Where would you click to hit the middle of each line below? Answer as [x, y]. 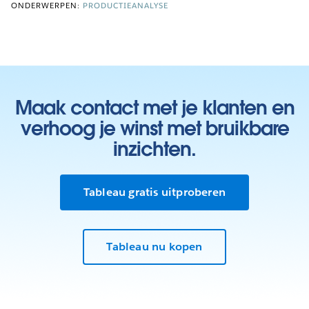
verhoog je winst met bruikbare [154, 128]
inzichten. [154, 149]
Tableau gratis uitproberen [154, 192]
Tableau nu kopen [154, 247]
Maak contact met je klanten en [154, 107]
